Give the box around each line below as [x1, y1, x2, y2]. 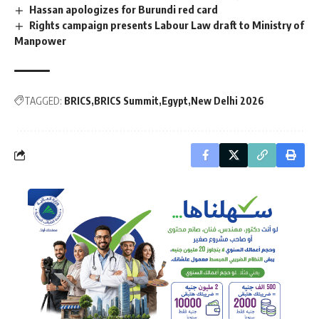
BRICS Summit [94, 94, 159, 107]
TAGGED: [24, 94, 62, 107]
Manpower [14, 33, 66, 47]
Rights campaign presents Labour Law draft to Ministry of [29, 18, 305, 31]
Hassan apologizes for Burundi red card [29, 3, 219, 16]
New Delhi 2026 [191, 94, 264, 107]
